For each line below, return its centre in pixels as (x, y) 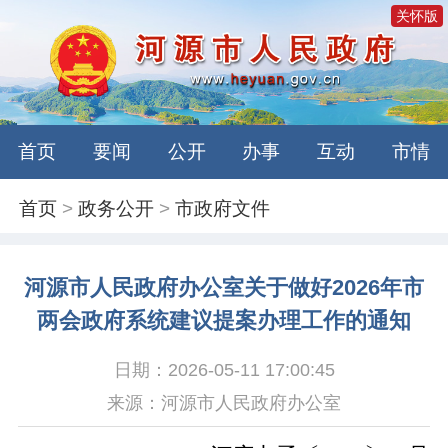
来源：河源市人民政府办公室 (224, 402)
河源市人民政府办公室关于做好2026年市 (224, 288)
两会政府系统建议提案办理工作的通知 (224, 321)
